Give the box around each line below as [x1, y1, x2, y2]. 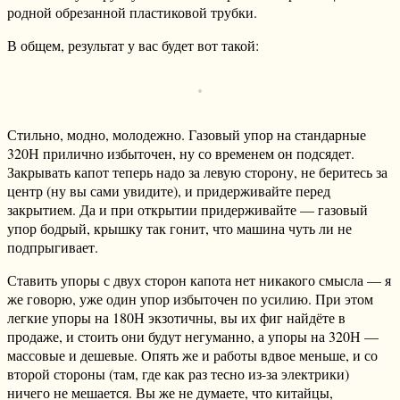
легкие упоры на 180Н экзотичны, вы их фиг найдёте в [7, 308, 346, 328]
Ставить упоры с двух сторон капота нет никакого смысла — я [7, 271, 391, 290]
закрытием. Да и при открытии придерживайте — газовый [7, 200, 368, 220]
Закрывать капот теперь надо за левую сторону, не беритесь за [7, 162, 387, 182]
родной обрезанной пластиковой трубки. [7, 3, 257, 22]
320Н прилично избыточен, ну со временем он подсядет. [7, 144, 354, 163]
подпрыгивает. [7, 237, 98, 257]
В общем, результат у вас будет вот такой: [7, 36, 259, 55]
